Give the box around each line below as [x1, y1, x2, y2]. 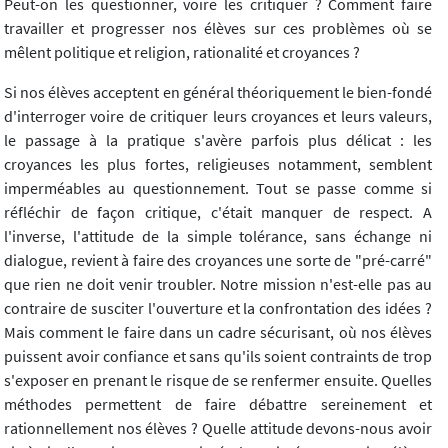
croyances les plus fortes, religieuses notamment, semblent [4, 154, 432, 175]
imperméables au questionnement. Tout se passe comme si [4, 178, 432, 199]
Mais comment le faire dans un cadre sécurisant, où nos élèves [4, 322, 432, 343]
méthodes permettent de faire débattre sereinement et [4, 394, 432, 415]
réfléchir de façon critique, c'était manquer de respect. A [4, 202, 432, 223]
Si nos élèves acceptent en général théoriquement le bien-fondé [4, 82, 432, 103]
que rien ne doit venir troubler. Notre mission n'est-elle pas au [4, 274, 432, 295]
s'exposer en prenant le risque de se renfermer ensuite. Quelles [4, 370, 432, 391]
